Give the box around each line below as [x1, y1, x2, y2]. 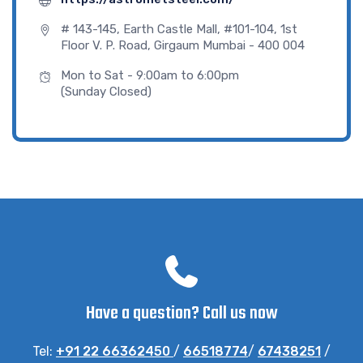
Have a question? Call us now [85, 298, 278, 328]
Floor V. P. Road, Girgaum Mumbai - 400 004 [61, 37, 305, 53]
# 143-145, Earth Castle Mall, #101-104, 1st [61, 21, 297, 36]
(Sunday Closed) [61, 83, 152, 99]
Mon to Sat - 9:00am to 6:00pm [61, 67, 239, 83]
